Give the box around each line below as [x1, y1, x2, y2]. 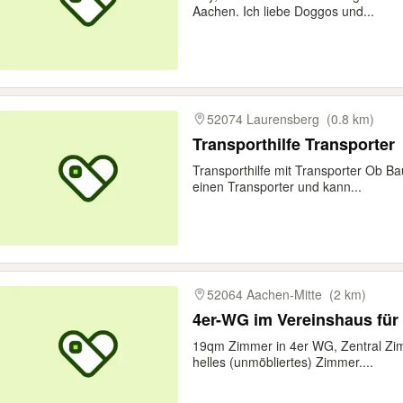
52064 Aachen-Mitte [207, 285, 322, 303]
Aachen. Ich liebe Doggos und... [193, 2, 374, 20]
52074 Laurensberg [207, 110, 319, 128]
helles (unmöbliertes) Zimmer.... [193, 353, 373, 371]
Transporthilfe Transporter [193, 132, 395, 156]
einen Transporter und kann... [193, 177, 362, 195]
